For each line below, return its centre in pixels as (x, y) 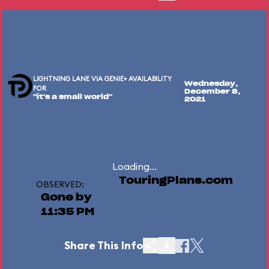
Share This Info (104, 245)
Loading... (134, 166)
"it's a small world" (73, 97)
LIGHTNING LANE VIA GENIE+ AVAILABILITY (103, 79)
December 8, (213, 91)
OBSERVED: (60, 184)
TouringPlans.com (176, 181)
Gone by (66, 198)
